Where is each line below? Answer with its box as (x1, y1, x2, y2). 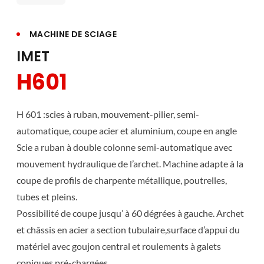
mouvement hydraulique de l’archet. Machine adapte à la (16, 158, 243, 169)
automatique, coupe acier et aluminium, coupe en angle (16, 125, 237, 136)
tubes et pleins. (16, 191, 77, 202)
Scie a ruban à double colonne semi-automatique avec (16, 141, 232, 153)
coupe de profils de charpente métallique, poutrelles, (16, 174, 227, 186)
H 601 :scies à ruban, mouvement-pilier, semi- (16, 108, 199, 120)
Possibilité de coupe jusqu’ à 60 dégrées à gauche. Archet (16, 207, 244, 219)
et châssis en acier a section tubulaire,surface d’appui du (16, 224, 240, 235)
